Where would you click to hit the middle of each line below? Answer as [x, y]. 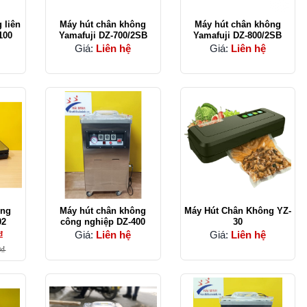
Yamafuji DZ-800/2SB [238, 36]
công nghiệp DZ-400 [103, 221]
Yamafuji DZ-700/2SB [103, 36]
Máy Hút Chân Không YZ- [237, 210]
